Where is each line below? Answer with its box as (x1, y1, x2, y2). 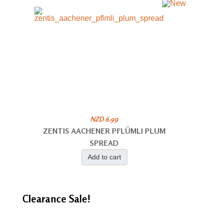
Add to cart (87, 153, 121, 161)
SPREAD (90, 138, 119, 148)
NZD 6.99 (90, 114, 119, 123)
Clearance (22, 192, 69, 205)
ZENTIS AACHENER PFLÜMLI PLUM (43, 125, 166, 136)
